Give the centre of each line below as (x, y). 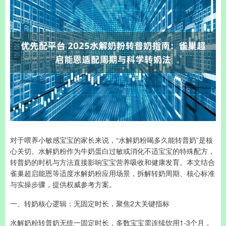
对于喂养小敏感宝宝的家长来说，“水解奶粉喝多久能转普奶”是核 (111, 140)
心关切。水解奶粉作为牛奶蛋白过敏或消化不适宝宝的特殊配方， (112, 151)
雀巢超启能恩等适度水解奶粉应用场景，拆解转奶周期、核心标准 (112, 173)
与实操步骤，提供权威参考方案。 (63, 184)
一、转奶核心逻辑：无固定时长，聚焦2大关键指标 (90, 203)
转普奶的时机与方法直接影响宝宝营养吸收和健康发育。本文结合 (112, 162)
